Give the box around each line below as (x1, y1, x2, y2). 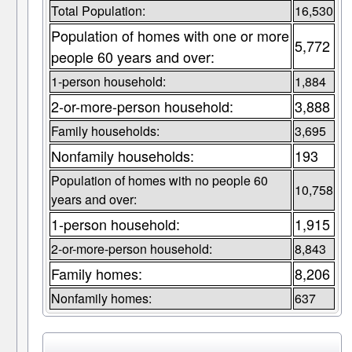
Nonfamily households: (50, 145, 194, 167)
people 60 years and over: (50, 46, 214, 68)
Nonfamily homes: (50, 289, 152, 308)
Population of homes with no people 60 (50, 171, 268, 190)
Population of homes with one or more (50, 25, 289, 46)
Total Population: (50, 2, 145, 20)
